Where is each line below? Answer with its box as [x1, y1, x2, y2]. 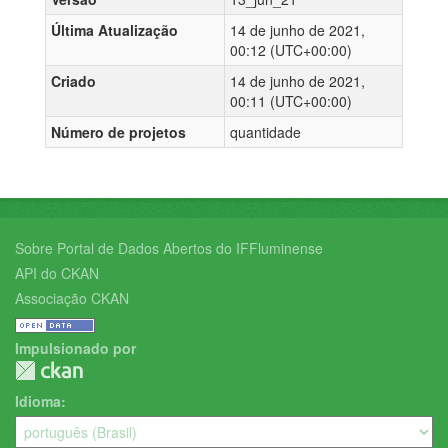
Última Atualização [51, 20, 178, 41]
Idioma [15, 391, 61, 412]
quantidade [230, 122, 301, 143]
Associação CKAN [15, 288, 129, 309]
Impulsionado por [15, 338, 136, 359]
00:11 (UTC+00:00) [230, 91, 352, 112]
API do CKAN [15, 263, 99, 284]
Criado [51, 71, 96, 92]
